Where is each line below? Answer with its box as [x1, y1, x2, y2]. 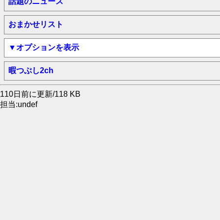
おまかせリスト [8, 20, 63, 28]
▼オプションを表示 [8, 43, 79, 52]
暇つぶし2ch [8, 66, 54, 75]
